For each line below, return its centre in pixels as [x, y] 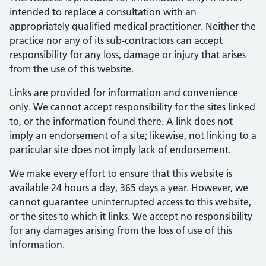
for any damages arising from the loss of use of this [121, 230]
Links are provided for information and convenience [124, 93]
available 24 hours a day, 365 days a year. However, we [129, 188]
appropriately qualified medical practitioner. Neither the [133, 26]
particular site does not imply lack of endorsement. [120, 150]
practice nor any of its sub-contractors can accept [116, 40]
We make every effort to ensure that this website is [121, 173]
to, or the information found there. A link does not [121, 121]
